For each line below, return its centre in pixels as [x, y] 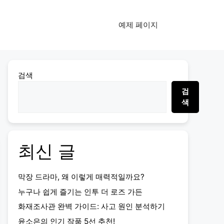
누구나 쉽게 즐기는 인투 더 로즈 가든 [80, 191]
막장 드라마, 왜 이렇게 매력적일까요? [81, 177]
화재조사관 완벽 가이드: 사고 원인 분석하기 [91, 206]
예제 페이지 [138, 25]
